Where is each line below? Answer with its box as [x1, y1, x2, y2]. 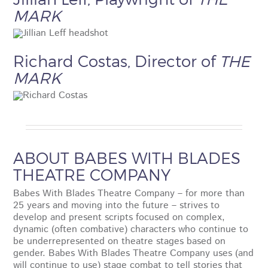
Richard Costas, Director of [13, 51, 220, 70]
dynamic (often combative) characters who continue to [13, 222, 249, 236]
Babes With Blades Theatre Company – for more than [13, 186, 245, 200]
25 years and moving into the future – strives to [13, 198, 220, 212]
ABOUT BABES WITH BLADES [13, 148, 241, 167]
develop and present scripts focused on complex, [13, 210, 226, 224]
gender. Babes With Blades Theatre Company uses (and [13, 246, 254, 260]
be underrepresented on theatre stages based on [13, 234, 226, 248]
